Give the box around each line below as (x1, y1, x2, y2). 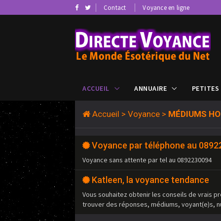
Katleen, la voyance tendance (92, 175, 209, 185)
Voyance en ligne (143, 3, 190, 12)
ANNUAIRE (134, 84, 167, 93)
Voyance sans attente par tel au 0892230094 (82, 155, 212, 165)
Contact (104, 3, 126, 12)
